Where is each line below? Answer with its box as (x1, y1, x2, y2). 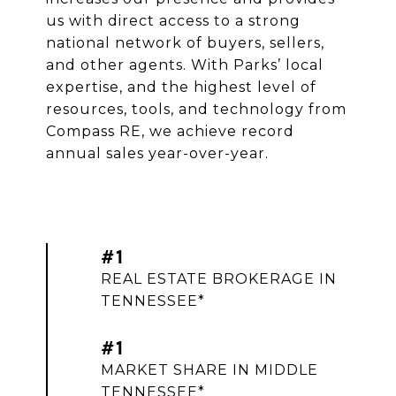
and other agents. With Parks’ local (46, 56, 324, 73)
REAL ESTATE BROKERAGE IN (101, 270, 337, 287)
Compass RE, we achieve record (46, 122, 294, 140)
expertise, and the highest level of (46, 78, 316, 95)
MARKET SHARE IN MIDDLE (101, 361, 318, 378)
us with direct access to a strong (46, 11, 301, 29)
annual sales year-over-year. (46, 144, 269, 162)
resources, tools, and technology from (46, 100, 346, 118)
